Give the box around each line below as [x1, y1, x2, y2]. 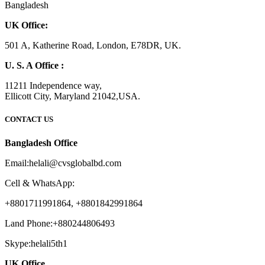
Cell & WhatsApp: [5, 177, 75, 188]
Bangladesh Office [5, 137, 77, 148]
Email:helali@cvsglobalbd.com [5, 157, 121, 168]
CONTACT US [5, 115, 53, 124]
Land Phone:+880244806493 [5, 218, 115, 228]
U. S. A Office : [5, 60, 64, 71]
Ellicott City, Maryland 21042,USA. [5, 91, 140, 102]
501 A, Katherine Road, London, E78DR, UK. [5, 40, 181, 51]
